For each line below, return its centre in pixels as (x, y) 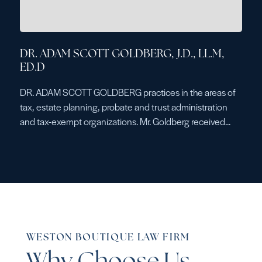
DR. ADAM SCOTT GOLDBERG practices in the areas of (127, 92)
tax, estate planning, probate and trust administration (123, 107)
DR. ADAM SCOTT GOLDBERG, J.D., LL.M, (122, 55)
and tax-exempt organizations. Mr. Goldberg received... (125, 122)
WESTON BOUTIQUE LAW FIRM (108, 238)
